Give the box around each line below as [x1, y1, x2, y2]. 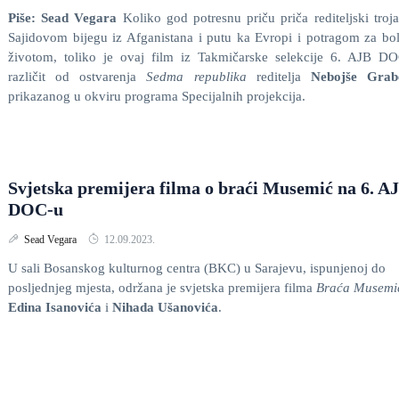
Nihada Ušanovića [112, 300, 218, 314]
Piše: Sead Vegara [8, 11, 123, 25]
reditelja [256, 69, 311, 84]
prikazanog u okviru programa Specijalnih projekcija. [8, 89, 305, 103]
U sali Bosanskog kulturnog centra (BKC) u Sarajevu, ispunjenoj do [8, 261, 386, 275]
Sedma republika [146, 69, 256, 84]
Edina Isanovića [8, 300, 102, 314]
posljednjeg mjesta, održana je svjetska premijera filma [8, 281, 316, 295]
